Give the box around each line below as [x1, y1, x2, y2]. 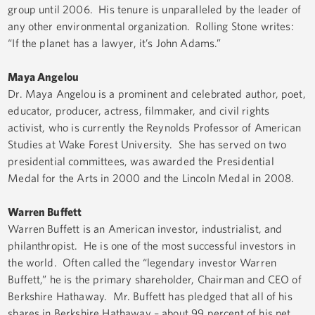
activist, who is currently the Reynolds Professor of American [8, 121, 301, 134]
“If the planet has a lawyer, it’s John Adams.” [8, 37, 221, 50]
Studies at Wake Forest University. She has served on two [8, 138, 287, 151]
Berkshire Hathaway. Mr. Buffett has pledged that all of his [8, 290, 292, 303]
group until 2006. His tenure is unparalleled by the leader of [8, 3, 302, 16]
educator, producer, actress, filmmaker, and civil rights [8, 104, 270, 117]
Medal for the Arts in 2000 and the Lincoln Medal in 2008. [8, 172, 300, 185]
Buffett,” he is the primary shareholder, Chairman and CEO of [8, 273, 302, 286]
